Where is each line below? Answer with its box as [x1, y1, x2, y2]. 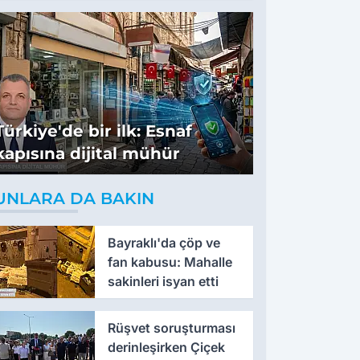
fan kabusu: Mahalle [107, 254, 232, 271]
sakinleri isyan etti [107, 273, 219, 290]
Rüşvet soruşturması [107, 320, 235, 337]
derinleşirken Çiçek [107, 339, 225, 356]
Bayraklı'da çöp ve [107, 235, 220, 252]
